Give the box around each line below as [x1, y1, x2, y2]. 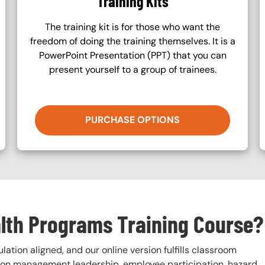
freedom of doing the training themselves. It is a [30, 34, 235, 47]
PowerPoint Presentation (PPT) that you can [38, 49, 227, 62]
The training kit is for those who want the [45, 20, 220, 33]
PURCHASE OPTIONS [85, 113, 180, 126]
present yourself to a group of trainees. [49, 63, 216, 76]
